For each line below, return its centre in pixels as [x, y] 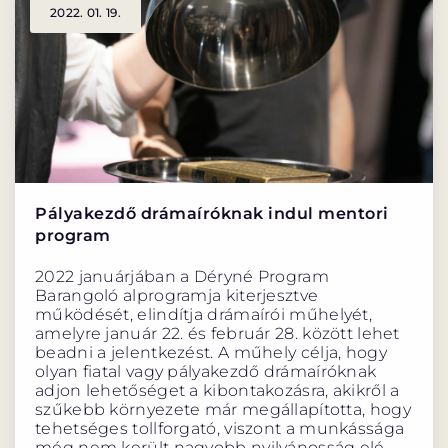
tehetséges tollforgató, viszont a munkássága [220, 428]
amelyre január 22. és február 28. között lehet [217, 333]
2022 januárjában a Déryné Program [182, 276]
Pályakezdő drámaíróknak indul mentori [212, 213]
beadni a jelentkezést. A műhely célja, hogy [211, 352]
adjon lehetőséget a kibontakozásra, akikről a [217, 390]
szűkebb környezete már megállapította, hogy [223, 409]
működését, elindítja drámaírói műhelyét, [203, 314]
